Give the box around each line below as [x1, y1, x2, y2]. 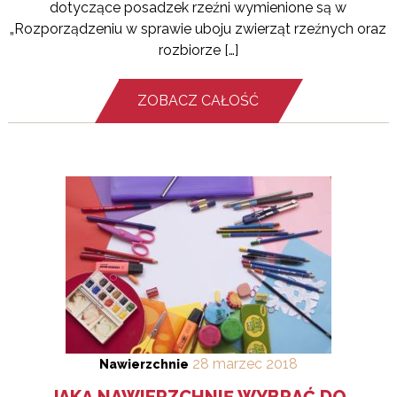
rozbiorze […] [158, 42, 238, 59]
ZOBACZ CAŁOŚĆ [137, 92, 260, 110]
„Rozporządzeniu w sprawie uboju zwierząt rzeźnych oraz [10, 20, 387, 38]
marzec [212, 355, 262, 373]
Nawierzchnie [98, 357, 189, 372]
